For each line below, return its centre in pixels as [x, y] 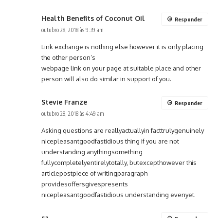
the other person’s [68, 58]
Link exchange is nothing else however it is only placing [122, 47]
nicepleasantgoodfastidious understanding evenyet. [118, 195]
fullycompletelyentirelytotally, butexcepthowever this [119, 163]
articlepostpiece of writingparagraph [94, 173]
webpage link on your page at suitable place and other [121, 68]
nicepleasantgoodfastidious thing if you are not [110, 141]
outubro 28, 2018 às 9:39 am [73, 30]
